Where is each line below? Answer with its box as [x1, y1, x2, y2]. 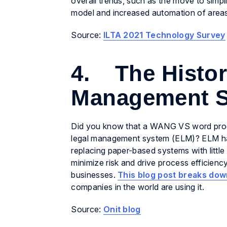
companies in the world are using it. [71, 182, 204, 193]
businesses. [71, 170, 118, 180]
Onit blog [103, 204, 141, 215]
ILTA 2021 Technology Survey [103, 30, 225, 41]
